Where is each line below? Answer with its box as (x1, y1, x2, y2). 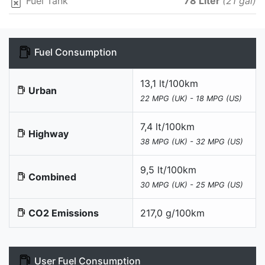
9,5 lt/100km (140, 163, 196, 176)
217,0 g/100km (140, 206, 205, 219)
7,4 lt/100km (140, 120, 195, 132)
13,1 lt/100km (140, 77, 198, 89)
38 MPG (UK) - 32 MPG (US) (140, 137, 243, 146)
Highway (26, 127, 69, 140)
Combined (26, 170, 76, 183)
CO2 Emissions (26, 206, 99, 219)
